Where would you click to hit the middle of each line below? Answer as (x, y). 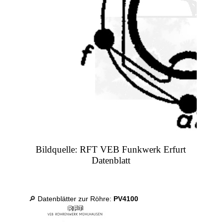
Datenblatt (111, 161)
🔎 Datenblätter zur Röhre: (71, 199)
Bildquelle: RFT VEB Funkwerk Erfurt (111, 150)
